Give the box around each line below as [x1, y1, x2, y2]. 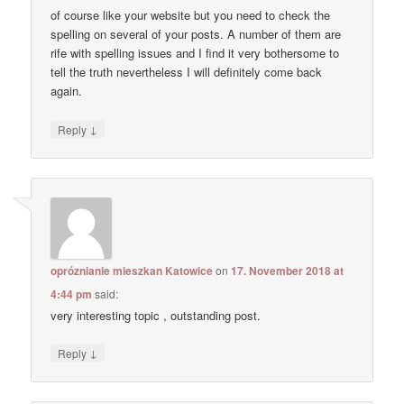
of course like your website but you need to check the [50, 6, 331, 24]
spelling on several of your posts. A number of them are [50, 25, 342, 43]
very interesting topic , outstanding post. [50, 306, 262, 324]
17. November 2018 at [231, 262, 344, 279]
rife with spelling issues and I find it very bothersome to [50, 44, 340, 62]
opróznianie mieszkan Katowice [50, 262, 214, 279]
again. [50, 82, 83, 100]
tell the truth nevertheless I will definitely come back [50, 63, 323, 81]
